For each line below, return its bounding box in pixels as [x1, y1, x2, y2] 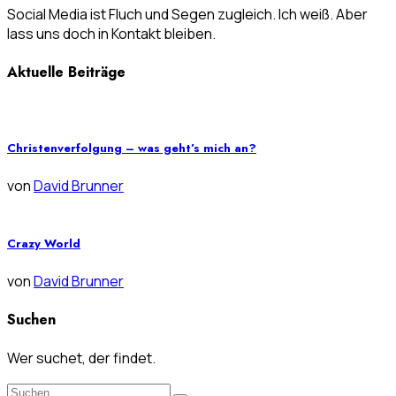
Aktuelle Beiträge [7, 61, 126, 82]
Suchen [7, 309, 56, 331]
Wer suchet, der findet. [7, 348, 156, 369]
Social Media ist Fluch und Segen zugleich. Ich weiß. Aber [7, 4, 368, 24]
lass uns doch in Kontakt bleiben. [7, 23, 216, 43]
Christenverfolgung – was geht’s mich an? [7, 140, 256, 157]
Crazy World [7, 234, 80, 252]
